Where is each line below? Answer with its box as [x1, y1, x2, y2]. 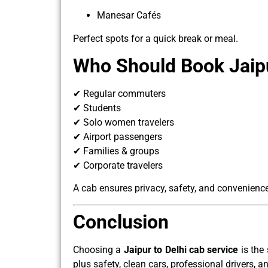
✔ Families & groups [73, 145, 159, 157]
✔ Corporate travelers [73, 159, 163, 171]
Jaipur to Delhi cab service [123, 243, 239, 255]
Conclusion [73, 210, 169, 233]
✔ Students [73, 102, 121, 114]
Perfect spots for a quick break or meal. [73, 32, 238, 44]
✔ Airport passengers [73, 130, 162, 142]
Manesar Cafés [97, 10, 161, 22]
